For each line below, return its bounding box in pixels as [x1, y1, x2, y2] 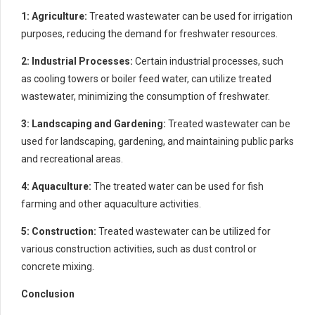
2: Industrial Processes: [21, 55, 133, 67]
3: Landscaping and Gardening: [21, 117, 166, 129]
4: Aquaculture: [21, 180, 91, 192]
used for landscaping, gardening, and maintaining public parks [21, 135, 294, 147]
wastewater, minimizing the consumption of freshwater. [21, 90, 270, 102]
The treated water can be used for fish [91, 180, 264, 192]
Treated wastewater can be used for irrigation [87, 10, 292, 22]
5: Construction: [21, 225, 96, 237]
